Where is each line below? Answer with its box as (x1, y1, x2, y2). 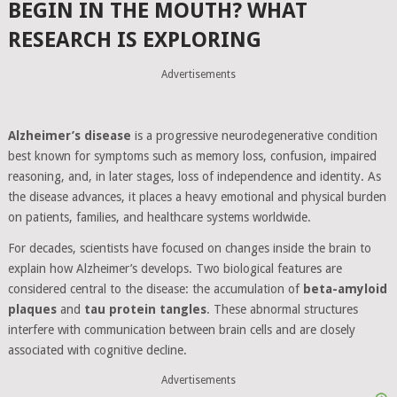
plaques (7, 302, 57, 316)
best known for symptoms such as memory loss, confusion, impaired (7, 149, 377, 163)
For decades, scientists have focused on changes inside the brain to (7, 241, 371, 255)
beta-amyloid (302, 282, 387, 296)
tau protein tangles (83, 302, 206, 316)
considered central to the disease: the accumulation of (7, 282, 303, 296)
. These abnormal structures (206, 302, 358, 316)
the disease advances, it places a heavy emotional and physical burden (7, 190, 386, 204)
